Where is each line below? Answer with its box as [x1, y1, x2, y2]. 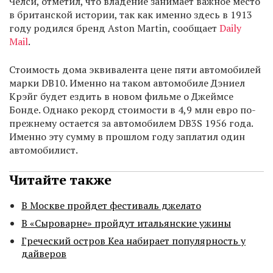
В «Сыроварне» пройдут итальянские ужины [21, 216, 231, 230]
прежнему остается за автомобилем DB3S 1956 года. [9, 116, 253, 130]
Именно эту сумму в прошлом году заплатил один [9, 130, 245, 144]
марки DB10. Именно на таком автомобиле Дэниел [9, 76, 245, 90]
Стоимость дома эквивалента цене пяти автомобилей [9, 63, 261, 77]
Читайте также [9, 171, 112, 189]
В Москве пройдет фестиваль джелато [21, 199, 201, 213]
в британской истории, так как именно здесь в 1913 [9, 8, 252, 22]
